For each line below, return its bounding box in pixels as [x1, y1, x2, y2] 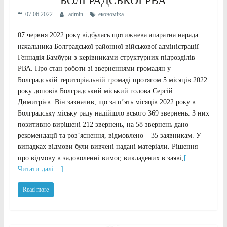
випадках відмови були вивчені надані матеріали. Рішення [17, 143, 198, 151]
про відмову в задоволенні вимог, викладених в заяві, [17, 154, 184, 162]
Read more [22, 186, 49, 194]
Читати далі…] [17, 165, 63, 173]
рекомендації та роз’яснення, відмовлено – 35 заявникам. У [17, 132, 201, 140]
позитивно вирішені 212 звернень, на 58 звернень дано [17, 121, 188, 129]
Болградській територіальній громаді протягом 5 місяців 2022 [17, 76, 207, 84]
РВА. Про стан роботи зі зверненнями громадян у [17, 65, 171, 73]
